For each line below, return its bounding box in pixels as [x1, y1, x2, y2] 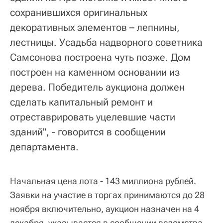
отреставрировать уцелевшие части [10, 111, 175, 123]
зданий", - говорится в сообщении [10, 125, 166, 138]
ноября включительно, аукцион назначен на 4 [10, 203, 199, 214]
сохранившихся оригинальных [10, 6, 147, 18]
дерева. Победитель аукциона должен [10, 81, 185, 93]
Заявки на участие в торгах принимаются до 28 [10, 189, 205, 200]
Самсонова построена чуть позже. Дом [10, 51, 191, 63]
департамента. [10, 140, 79, 153]
